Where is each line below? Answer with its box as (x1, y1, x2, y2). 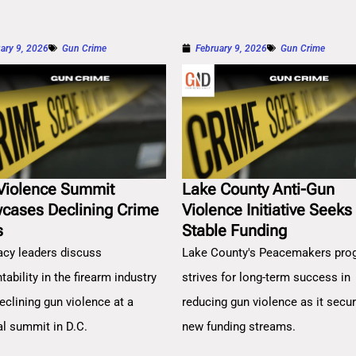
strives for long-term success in (182, 269, 351, 284)
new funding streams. (182, 319, 296, 334)
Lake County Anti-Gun (182, 179, 335, 199)
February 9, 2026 (195, 42, 268, 54)
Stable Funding (182, 220, 288, 240)
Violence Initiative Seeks (182, 199, 353, 219)
